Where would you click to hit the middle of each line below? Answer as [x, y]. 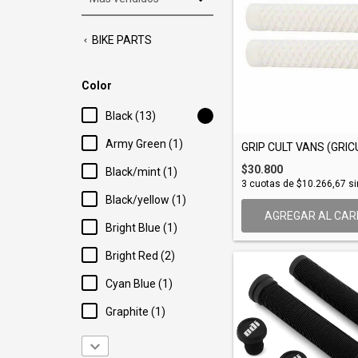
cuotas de [272, 183]
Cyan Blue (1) [139, 284]
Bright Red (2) [140, 256]
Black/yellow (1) [146, 200]
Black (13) [131, 116]
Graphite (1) [135, 312]
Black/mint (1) [141, 172]
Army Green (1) [144, 144]
